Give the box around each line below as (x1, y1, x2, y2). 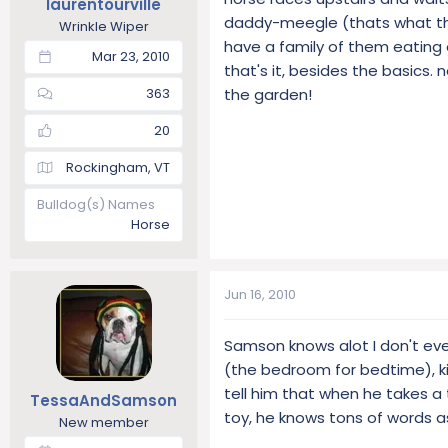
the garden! (224, 83, 312, 105)
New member (58, 412, 149, 432)
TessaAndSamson (30, 389, 177, 411)
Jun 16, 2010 (224, 285, 296, 304)
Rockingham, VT (66, 158, 170, 177)
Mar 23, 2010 (92, 47, 170, 66)
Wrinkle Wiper (58, 17, 149, 36)
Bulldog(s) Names (37, 195, 155, 214)
